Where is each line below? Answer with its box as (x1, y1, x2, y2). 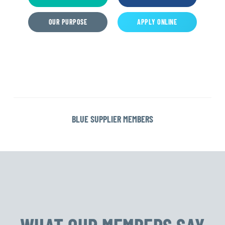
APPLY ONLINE (137, 17, 177, 26)
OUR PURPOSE (48, 17, 87, 26)
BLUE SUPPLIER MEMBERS (71, 113, 153, 125)
